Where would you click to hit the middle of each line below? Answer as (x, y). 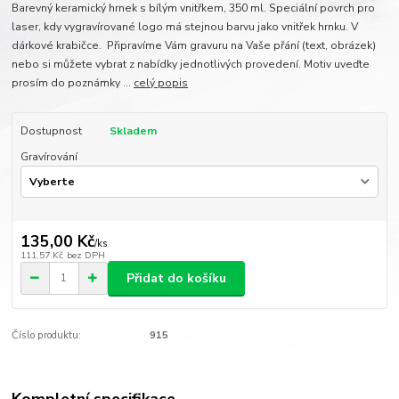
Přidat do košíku (176, 278)
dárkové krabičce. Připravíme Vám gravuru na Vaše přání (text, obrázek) (194, 46)
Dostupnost (51, 131)
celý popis (161, 83)
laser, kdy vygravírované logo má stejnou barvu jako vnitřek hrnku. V (185, 27)
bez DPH (85, 255)
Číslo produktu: (47, 336)
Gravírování (49, 156)
